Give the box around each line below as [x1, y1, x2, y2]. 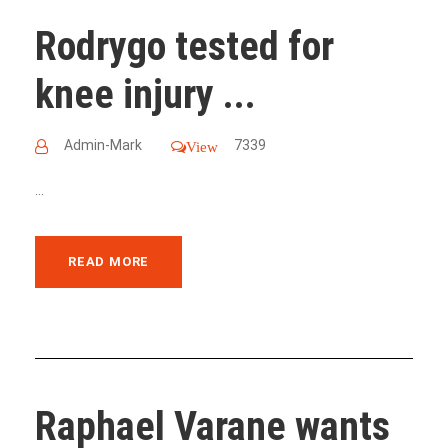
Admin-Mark [64, 136, 142, 153]
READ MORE [68, 253, 150, 269]
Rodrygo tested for [35, 22, 334, 70]
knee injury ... [35, 70, 256, 118]
